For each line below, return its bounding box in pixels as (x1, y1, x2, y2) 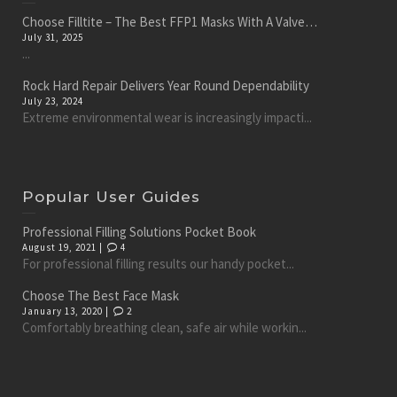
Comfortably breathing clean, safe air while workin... (22, 318, 307, 336)
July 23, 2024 (22, 94, 83, 107)
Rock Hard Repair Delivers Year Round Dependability (22, 76, 309, 94)
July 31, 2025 (22, 30, 83, 43)
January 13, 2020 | (22, 304, 112, 317)
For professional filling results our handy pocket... (22, 254, 294, 272)
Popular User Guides (22, 187, 200, 206)
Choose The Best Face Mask (22, 286, 179, 304)
